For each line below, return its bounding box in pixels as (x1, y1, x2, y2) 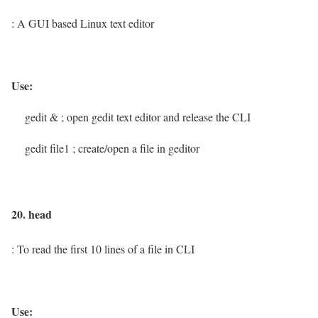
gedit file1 (11, 140, 72, 155)
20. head (11, 205, 52, 222)
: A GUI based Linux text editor (11, 15, 161, 31)
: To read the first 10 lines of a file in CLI (11, 241, 202, 257)
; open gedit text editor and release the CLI (61, 109, 251, 124)
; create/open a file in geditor (72, 140, 199, 155)
